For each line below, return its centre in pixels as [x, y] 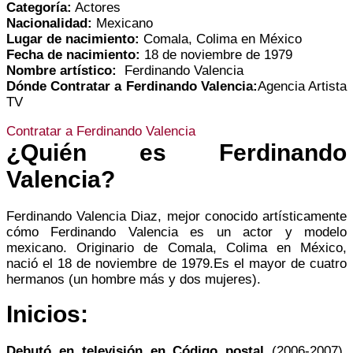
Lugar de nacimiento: [75, 39]
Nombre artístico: [63, 70]
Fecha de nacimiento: [75, 54]
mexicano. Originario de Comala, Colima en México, [176, 247]
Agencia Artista [302, 86]
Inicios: [47, 314]
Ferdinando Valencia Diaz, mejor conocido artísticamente [176, 216]
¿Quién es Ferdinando [176, 152]
